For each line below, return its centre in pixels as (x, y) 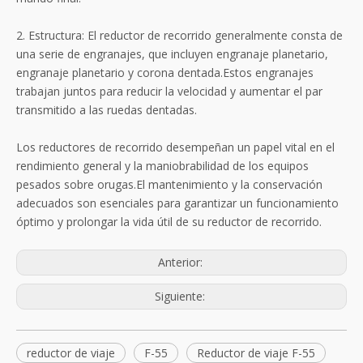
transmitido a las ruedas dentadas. (107, 110)
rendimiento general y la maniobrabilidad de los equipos (162, 166)
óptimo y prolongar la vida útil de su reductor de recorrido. (169, 222)
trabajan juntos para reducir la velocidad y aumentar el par (169, 92)
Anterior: (181, 263)
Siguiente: (181, 297)
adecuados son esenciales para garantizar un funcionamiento (177, 203)
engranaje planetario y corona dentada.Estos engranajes (165, 73)
